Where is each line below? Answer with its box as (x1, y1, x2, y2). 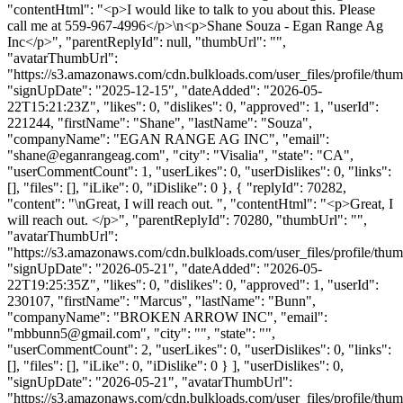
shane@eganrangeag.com (13, 147, 159, 163)
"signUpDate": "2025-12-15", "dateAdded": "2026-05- (7, 82, 322, 98)
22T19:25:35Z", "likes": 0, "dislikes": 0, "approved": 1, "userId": (7, 276, 379, 292)
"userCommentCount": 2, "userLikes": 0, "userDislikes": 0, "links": (7, 341, 391, 357)
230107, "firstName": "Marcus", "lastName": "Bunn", (7, 292, 316, 309)
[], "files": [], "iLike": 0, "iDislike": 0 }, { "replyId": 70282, (7, 179, 346, 195)
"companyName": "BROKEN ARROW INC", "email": (7, 309, 327, 325)
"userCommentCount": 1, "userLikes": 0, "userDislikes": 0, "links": (7, 163, 391, 179)
